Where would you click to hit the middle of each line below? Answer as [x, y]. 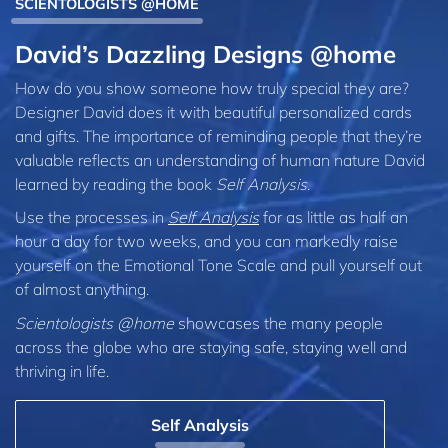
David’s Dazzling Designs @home [205, 53]
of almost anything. [82, 289]
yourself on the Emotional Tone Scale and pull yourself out [218, 265]
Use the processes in [91, 217]
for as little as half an [333, 217]
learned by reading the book [115, 183]
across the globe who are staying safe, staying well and [211, 346]
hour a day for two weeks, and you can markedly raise [206, 241]
